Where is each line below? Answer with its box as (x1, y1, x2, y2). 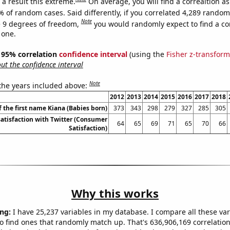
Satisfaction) (68, 123, 107, 132)
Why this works (71, 185, 159, 201)
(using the (127, 49, 166, 60)
